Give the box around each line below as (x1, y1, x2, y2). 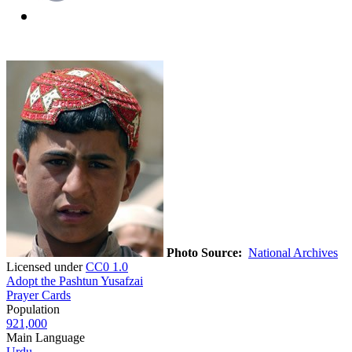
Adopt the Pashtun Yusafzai (6, 273, 143, 288)
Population (6, 302, 60, 316)
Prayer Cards (6, 288, 71, 302)
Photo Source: (167, 245, 242, 259)
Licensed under (6, 259, 86, 273)
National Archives (248, 245, 338, 259)
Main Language (6, 330, 85, 344)
